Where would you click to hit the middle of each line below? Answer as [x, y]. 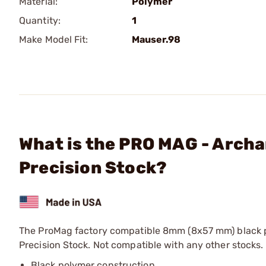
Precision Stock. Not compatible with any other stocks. [141, 245]
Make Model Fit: [54, 39]
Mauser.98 [156, 39]
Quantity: [40, 20]
